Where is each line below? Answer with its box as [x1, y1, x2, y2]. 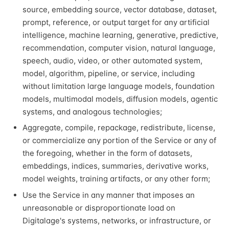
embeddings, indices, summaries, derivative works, [22, 161, 209, 171]
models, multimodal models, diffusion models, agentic [22, 94, 218, 104]
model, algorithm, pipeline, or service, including [22, 68, 195, 78]
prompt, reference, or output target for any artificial [22, 17, 210, 27]
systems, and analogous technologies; [22, 106, 162, 117]
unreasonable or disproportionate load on [22, 202, 175, 213]
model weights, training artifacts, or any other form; [22, 174, 210, 184]
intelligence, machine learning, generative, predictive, [22, 30, 218, 40]
